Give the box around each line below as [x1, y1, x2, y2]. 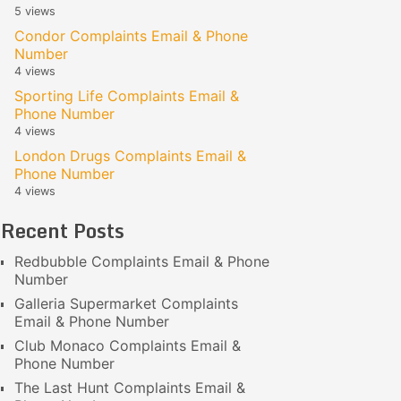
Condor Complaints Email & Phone [14, 27, 248, 45]
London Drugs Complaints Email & [14, 147, 246, 165]
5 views [14, 4, 55, 18]
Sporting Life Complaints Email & [14, 87, 239, 105]
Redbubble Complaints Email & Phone [14, 252, 269, 270]
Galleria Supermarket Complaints [14, 294, 238, 312]
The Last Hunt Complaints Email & [14, 379, 245, 397]
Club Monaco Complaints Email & [14, 337, 241, 354]
